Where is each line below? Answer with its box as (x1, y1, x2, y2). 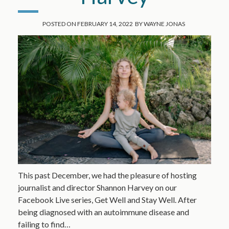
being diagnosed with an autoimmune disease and (17, 207, 189, 217)
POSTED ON (42, 20, 76, 28)
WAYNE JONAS (143, 20, 185, 28)
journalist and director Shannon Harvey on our (17, 182, 177, 193)
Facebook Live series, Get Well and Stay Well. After (17, 195, 197, 205)
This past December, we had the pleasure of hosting (17, 170, 197, 180)
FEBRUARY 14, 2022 (77, 20, 133, 28)
